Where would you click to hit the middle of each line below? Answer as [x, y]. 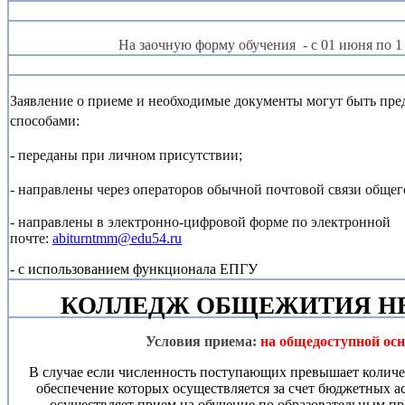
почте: [31, 239]
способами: [45, 121]
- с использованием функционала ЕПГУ [134, 269]
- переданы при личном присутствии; [126, 155]
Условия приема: [203, 342]
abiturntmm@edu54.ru [117, 239]
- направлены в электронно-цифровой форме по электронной [200, 222]
